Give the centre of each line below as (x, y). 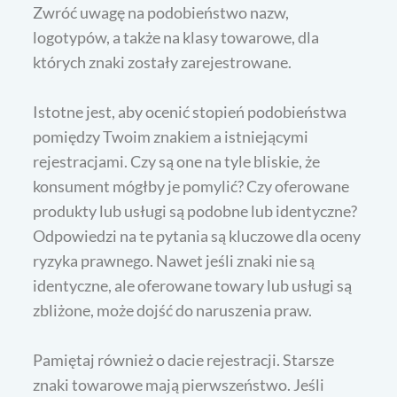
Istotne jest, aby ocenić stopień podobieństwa (190, 111)
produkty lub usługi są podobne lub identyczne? (195, 210)
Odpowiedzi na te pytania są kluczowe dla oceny (197, 235)
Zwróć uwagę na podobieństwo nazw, (161, 12)
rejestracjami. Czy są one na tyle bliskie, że (177, 161)
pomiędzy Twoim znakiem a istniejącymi (171, 136)
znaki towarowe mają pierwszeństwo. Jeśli (179, 384)
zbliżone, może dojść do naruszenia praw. (173, 310)
